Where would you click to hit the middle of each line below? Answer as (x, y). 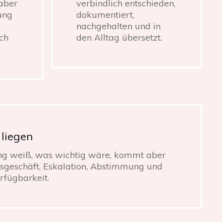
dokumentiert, (106, 14)
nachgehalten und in (119, 26)
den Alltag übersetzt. (119, 37)
